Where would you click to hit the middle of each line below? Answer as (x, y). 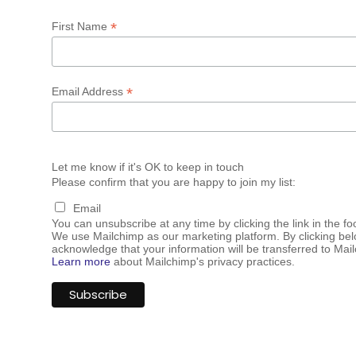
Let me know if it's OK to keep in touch (147, 167)
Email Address (89, 91)
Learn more (81, 262)
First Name (81, 26)
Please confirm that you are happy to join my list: (173, 182)
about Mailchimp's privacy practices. (202, 262)
